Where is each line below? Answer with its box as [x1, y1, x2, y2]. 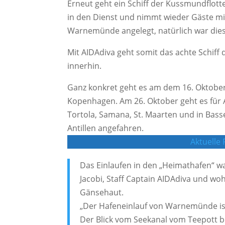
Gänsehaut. [80, 187, 124, 198]
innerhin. [67, 60, 102, 72]
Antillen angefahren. [67, 123, 144, 134]
